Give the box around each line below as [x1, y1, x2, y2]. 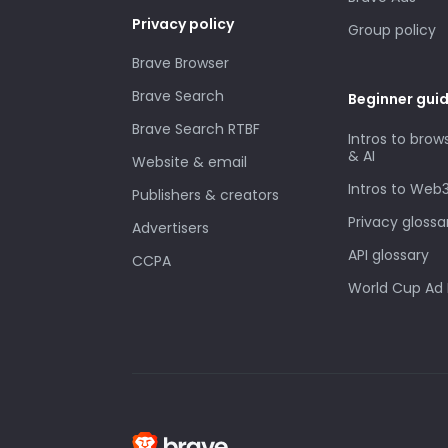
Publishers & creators [132, 185, 279, 205]
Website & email [132, 152, 247, 172]
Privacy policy [132, 13, 234, 34]
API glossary [348, 244, 429, 265]
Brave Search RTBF [132, 119, 260, 139]
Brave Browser [132, 53, 229, 73]
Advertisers [132, 218, 209, 238]
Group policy [348, 20, 436, 40]
